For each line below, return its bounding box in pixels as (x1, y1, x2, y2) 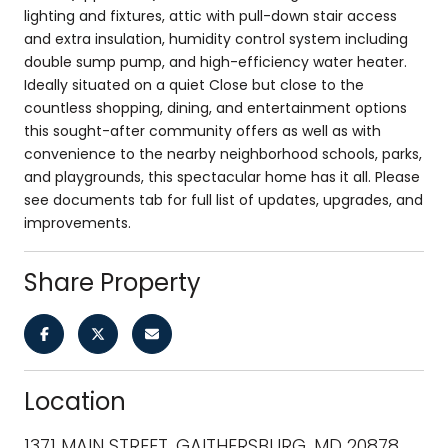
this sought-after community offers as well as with (24, 120, 381, 141)
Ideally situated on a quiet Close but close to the (24, 74, 364, 95)
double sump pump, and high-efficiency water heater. (24, 51, 407, 72)
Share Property (24, 265, 201, 299)
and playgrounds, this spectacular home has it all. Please (24, 166, 420, 187)
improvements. (24, 212, 131, 233)
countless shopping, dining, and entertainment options (24, 97, 407, 118)
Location (24, 384, 126, 418)
